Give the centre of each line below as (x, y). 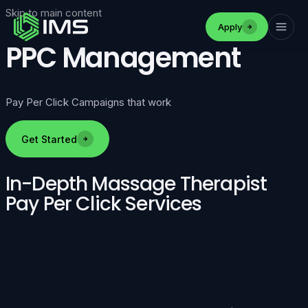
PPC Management (123, 58)
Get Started (49, 139)
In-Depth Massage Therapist (136, 184)
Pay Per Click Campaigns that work (88, 102)
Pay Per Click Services (104, 203)
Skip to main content (54, 13)
